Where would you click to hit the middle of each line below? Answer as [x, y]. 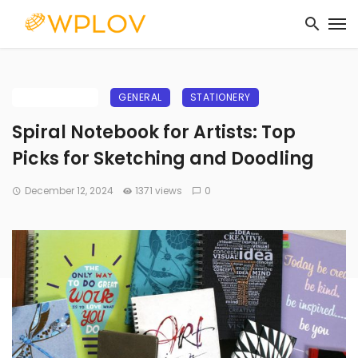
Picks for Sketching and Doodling [163, 159]
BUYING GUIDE [55, 97]
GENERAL [140, 97]
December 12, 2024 [69, 191]
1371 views [159, 191]
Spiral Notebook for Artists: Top [154, 132]
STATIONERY [220, 97]
